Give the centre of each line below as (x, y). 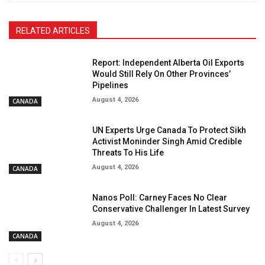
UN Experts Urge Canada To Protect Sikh (169, 130)
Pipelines (111, 85)
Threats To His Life (128, 153)
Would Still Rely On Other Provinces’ (162, 74)
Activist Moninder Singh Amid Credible (167, 142)
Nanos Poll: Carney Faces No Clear (160, 197)
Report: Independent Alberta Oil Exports (169, 63)
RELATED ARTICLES (53, 31)
